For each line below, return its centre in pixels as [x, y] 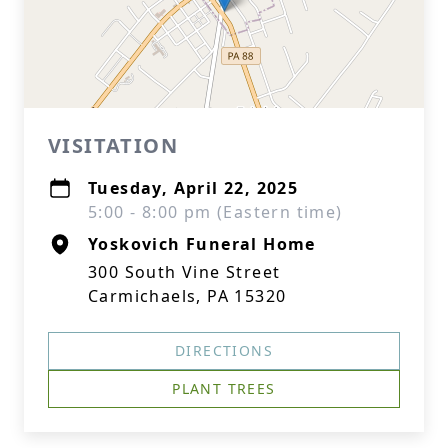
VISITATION [113, 145]
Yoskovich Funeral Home [202, 244]
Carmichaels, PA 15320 [187, 296]
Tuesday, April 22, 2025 [193, 188]
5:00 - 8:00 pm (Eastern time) [215, 212]
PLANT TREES [224, 388]
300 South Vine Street [184, 272]
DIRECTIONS [224, 350]
